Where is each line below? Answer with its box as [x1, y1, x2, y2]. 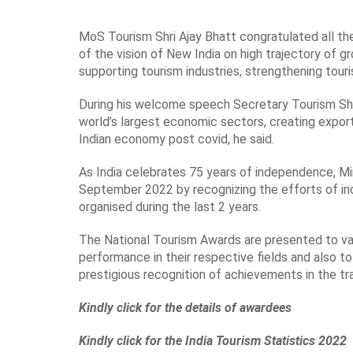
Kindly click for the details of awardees [79, 299, 292, 315]
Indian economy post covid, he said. [79, 131, 274, 147]
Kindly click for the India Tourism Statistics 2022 [79, 333, 347, 348]
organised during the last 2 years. [79, 199, 261, 214]
